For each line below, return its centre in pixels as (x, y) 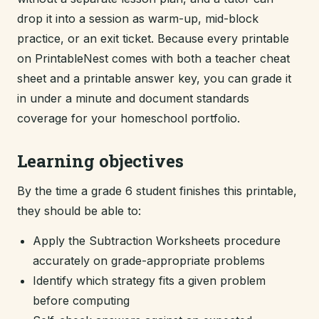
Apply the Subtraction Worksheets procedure (157, 241)
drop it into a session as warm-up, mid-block (138, 19)
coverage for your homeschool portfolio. (129, 118)
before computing (81, 300)
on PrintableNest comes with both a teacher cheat (153, 58)
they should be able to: (79, 211)
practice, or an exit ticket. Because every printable (153, 38)
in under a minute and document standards (133, 98)
